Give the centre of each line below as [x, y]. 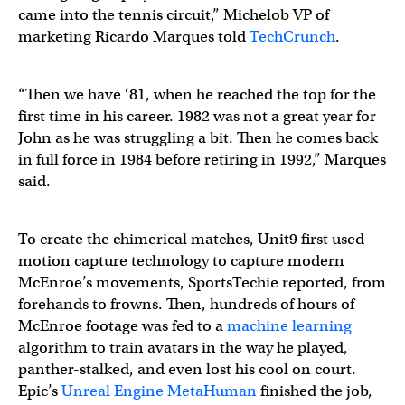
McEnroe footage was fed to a [122, 326]
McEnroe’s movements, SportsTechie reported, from [202, 283]
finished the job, [315, 391]
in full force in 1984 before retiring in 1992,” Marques [202, 160]
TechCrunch [292, 37]
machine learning [289, 326]
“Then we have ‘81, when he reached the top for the [197, 94]
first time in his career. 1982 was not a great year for [197, 116]
